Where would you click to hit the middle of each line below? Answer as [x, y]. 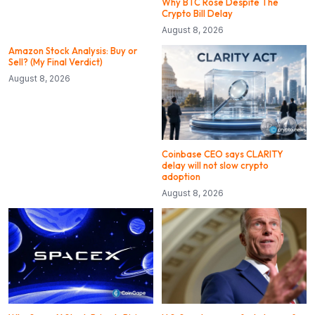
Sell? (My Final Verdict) [56, 62]
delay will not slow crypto [215, 166]
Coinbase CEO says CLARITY [223, 154]
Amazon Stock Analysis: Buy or [73, 50]
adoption [181, 177]
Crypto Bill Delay [197, 13]
